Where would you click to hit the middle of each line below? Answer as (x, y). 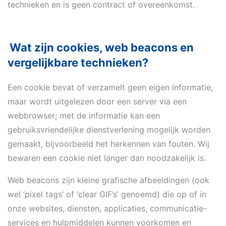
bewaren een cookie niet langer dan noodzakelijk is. (107, 158)
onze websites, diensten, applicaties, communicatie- (107, 208)
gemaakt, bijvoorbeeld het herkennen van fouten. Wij (108, 144)
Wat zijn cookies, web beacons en (102, 47)
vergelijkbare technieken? (78, 63)
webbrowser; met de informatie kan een (84, 116)
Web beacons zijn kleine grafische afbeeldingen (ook (108, 180)
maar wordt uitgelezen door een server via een (97, 101)
